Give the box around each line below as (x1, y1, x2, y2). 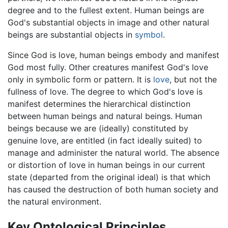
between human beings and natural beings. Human (8, 111, 202, 122)
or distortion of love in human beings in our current (8, 160, 205, 170)
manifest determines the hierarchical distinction (8, 99, 190, 109)
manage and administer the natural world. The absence (8, 148, 219, 158)
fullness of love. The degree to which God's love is (8, 87, 203, 97)
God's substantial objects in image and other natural (8, 17, 209, 28)
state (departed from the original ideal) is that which (8, 172, 210, 183)
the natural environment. (8, 196, 101, 207)
